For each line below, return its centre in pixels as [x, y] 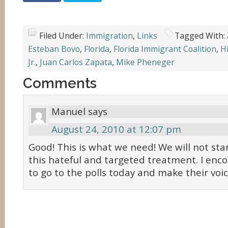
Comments [60, 83]
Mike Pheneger [145, 62]
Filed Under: [63, 36]
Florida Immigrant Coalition [165, 49]
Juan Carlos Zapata [76, 62]
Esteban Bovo [54, 49]
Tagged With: [201, 36]
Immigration [109, 36]
